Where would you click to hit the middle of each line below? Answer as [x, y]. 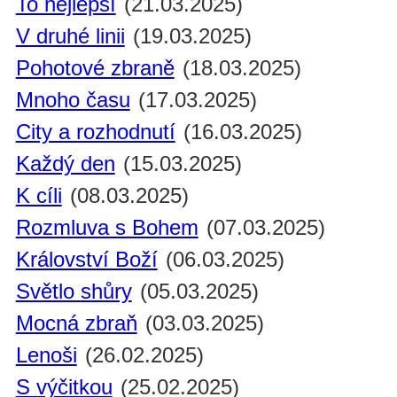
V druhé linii [70, 36]
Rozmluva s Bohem [107, 228]
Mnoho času [73, 100]
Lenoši [46, 355]
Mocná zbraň [76, 323]
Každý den [65, 164]
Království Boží [86, 260]
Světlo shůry [74, 292]
